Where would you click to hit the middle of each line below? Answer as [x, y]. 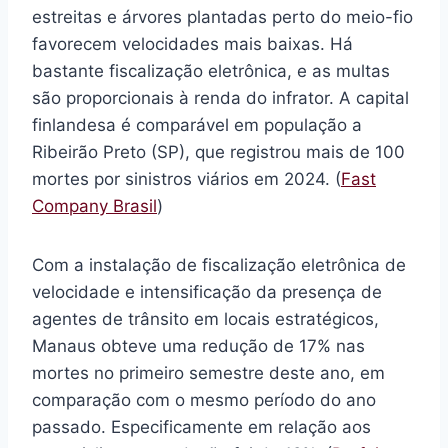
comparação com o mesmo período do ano [204, 400]
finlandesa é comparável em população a [197, 125]
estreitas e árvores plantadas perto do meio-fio [222, 17]
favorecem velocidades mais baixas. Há [192, 44]
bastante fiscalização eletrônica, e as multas [211, 71]
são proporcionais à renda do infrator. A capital [220, 98]
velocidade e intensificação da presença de [207, 292]
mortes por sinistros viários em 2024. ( [186, 179]
